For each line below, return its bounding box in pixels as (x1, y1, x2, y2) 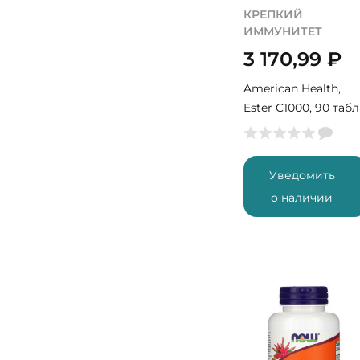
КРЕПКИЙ (243, 7, 303, 22)
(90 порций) (243, 120, 316, 134)
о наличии (271, 190, 333, 205)
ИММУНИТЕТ (243, 24, 322, 39)
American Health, (243, 81, 341, 96)
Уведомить (268, 168, 335, 182)
